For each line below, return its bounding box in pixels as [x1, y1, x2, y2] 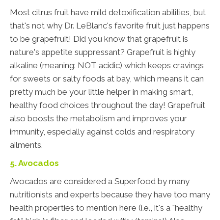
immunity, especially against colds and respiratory [10, 127, 194, 137]
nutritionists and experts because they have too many [10, 190, 210, 200]
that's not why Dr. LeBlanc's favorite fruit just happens [10, 21, 210, 31]
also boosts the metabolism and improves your [10, 113, 187, 124]
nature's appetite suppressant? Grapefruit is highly [10, 47, 195, 57]
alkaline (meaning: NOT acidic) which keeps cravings [10, 60, 204, 71]
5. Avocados [10, 158, 59, 168]
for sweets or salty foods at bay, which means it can [10, 74, 204, 84]
